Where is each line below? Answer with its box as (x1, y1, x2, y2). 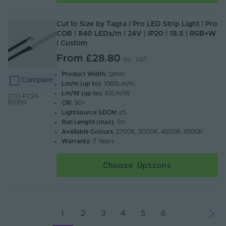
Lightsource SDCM (62, 109, 117, 116)
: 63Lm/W (102, 90, 131, 97)
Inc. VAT (124, 56, 147, 63)
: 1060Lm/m (101, 81, 135, 87)
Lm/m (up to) (62, 81, 101, 87)
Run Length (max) (62, 119, 115, 126)
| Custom (56, 40, 87, 47)
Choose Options (103, 160, 172, 169)
